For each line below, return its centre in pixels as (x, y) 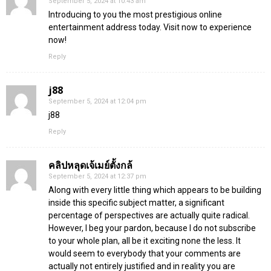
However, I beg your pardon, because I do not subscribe (152, 228)
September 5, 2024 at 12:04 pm (97, 102)
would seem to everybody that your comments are (145, 254)
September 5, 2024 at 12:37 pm (97, 177)
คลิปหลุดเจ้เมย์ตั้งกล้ (90, 165)
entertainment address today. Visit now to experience (150, 28)
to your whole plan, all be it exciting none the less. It (145, 241)
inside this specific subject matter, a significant (136, 203)
